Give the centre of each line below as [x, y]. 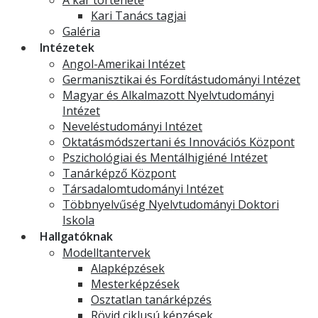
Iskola [78, 220]
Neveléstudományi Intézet [132, 126]
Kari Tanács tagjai [138, 16]
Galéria [81, 31]
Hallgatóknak [76, 236]
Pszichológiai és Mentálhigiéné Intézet [165, 158]
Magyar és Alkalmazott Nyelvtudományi [168, 95]
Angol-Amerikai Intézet [124, 64]
